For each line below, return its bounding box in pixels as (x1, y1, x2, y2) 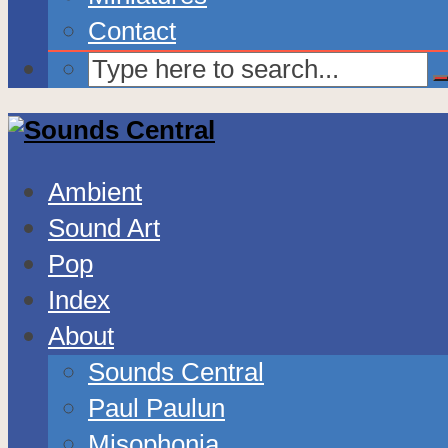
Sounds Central (88, 357, 264, 386)
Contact (88, 16, 176, 45)
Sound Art (48, 213, 160, 242)
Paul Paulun (88, 393, 225, 422)
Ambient (48, 177, 142, 206)
